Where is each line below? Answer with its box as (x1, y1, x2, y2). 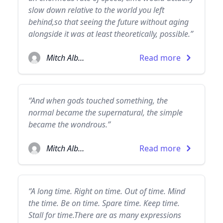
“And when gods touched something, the (28, 95, 168, 106)
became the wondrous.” (28, 119, 111, 130)
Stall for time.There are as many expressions (28, 210, 181, 221)
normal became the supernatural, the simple (28, 107, 183, 118)
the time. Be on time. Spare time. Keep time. (28, 198, 180, 209)
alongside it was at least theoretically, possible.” (28, 28, 193, 39)
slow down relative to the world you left (28, 4, 164, 15)
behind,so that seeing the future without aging (28, 16, 189, 27)
